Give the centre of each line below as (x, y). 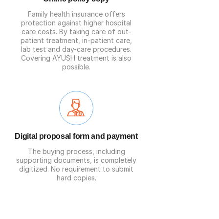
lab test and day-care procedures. (76, 49)
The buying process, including (76, 151)
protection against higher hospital (76, 23)
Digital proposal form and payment (76, 136)
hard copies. (76, 178)
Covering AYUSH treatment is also (76, 58)
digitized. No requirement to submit (76, 169)
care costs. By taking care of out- (76, 32)
